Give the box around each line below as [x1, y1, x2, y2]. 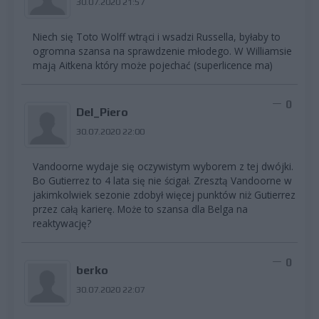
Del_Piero [75, 105, 128, 120]
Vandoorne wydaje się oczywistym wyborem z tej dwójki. [33, 159, 293, 174]
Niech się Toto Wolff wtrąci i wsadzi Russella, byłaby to [33, 30, 281, 44]
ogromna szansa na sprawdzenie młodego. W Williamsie [33, 44, 292, 58]
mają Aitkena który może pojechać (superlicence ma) [33, 58, 273, 73]
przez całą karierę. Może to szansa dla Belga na [33, 202, 248, 216]
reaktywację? [33, 216, 91, 231]
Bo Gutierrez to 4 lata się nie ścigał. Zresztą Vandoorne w [33, 174, 292, 188]
